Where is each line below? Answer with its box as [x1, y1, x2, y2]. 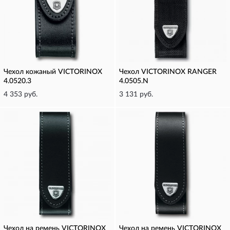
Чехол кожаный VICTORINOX [4, 68, 102, 75]
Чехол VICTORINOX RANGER [119, 68, 217, 75]
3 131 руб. [119, 91, 153, 98]
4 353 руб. [4, 91, 37, 98]
